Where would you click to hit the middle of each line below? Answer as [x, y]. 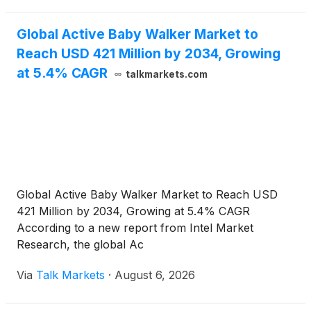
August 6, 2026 [155, 275]
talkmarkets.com [166, 75]
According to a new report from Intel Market [135, 228]
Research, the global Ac [80, 245]
